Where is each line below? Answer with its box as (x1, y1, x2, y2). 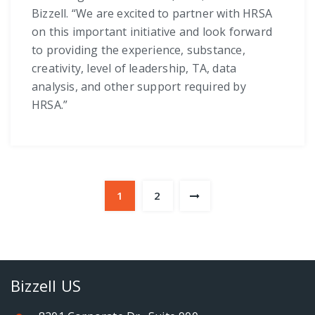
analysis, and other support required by (32, 79, 246, 95)
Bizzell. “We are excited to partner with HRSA (32, 6, 273, 22)
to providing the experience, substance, (32, 42, 245, 58)
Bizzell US (11, 275, 81, 297)
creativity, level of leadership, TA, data (32, 60, 237, 77)
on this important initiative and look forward (32, 24, 273, 40)
